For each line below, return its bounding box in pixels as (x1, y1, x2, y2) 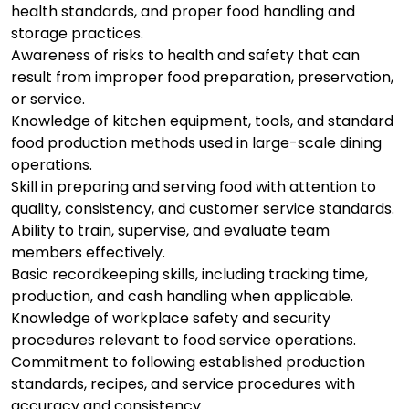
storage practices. (11, 23, 143, 45)
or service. (11, 89, 85, 110)
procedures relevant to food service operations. (11, 330, 356, 351)
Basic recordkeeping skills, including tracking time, (11, 264, 368, 286)
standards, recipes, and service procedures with (11, 373, 355, 395)
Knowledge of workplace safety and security (11, 308, 330, 330)
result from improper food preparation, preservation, (11, 67, 393, 89)
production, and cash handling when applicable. (11, 286, 353, 308)
